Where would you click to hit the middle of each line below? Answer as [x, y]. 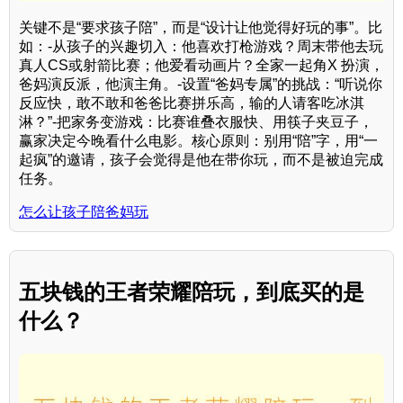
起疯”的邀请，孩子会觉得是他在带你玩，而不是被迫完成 [201, 160]
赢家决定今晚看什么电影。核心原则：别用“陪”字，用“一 [198, 141]
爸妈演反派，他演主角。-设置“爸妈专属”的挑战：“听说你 [201, 85]
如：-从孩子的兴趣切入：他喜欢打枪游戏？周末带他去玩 [201, 47]
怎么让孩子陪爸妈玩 [84, 212]
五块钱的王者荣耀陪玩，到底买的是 [192, 292]
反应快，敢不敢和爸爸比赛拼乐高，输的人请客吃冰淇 [192, 103]
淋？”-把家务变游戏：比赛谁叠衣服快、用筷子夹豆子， [196, 122]
